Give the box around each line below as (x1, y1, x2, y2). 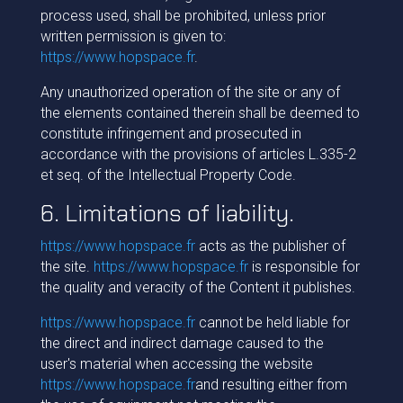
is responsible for (247, 258, 360, 275)
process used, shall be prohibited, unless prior (40, 7, 326, 24)
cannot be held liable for (194, 314, 350, 331)
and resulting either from (194, 376, 347, 393)
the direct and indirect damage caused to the (40, 335, 324, 352)
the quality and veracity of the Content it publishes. (40, 279, 355, 296)
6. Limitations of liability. (40, 198, 294, 228)
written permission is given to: (40, 28, 226, 45)
